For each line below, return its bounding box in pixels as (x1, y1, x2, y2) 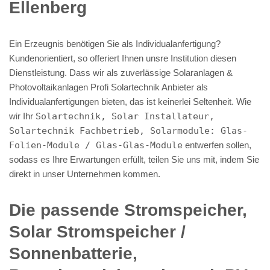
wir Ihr (9, 110, 36, 121)
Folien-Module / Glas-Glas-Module (9, 139, 183, 151)
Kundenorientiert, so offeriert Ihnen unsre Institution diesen (9, 52, 236, 63)
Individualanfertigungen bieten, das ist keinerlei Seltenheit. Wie (9, 96, 251, 107)
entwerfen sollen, (183, 139, 251, 150)
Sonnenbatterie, (9, 243, 137, 263)
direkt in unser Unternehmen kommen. (9, 168, 160, 179)
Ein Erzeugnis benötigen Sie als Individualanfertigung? (9, 38, 221, 49)
